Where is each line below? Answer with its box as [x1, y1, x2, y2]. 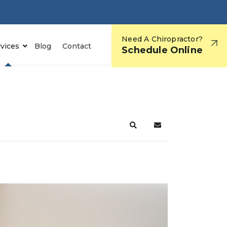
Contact [62, 41, 92, 51]
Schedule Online [122, 45, 203, 56]
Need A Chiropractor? [122, 34, 203, 44]
